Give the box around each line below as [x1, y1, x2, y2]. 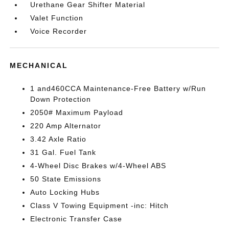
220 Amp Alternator [30, 122, 102, 130]
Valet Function [30, 14, 84, 22]
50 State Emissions [30, 175, 102, 183]
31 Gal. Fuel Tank [30, 148, 97, 156]
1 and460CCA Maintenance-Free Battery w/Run [30, 84, 207, 93]
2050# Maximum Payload [30, 108, 124, 117]
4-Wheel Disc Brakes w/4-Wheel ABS [30, 162, 167, 170]
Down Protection [30, 95, 91, 103]
